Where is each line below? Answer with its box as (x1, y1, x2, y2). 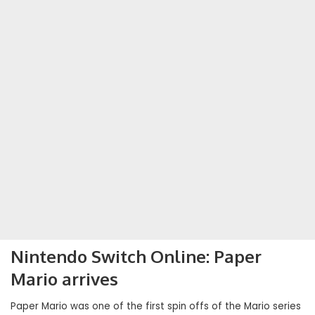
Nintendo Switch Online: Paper (11, 245, 262, 267)
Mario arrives (11, 267, 118, 290)
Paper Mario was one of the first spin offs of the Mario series (11, 299, 301, 313)
